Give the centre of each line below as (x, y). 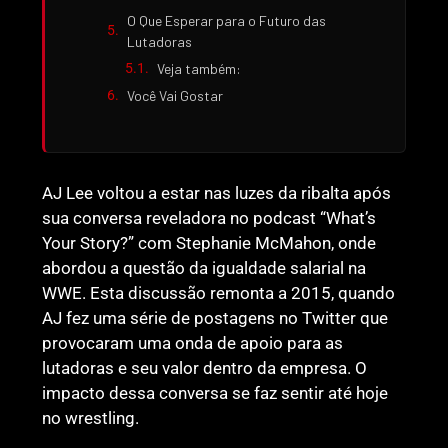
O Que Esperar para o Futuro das (227, 20)
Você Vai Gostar (175, 95)
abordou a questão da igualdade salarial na (204, 267)
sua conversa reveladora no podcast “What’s (209, 217)
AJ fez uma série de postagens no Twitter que (215, 317)
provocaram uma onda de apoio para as (193, 342)
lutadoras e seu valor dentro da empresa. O (205, 367)
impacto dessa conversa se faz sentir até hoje (215, 392)
